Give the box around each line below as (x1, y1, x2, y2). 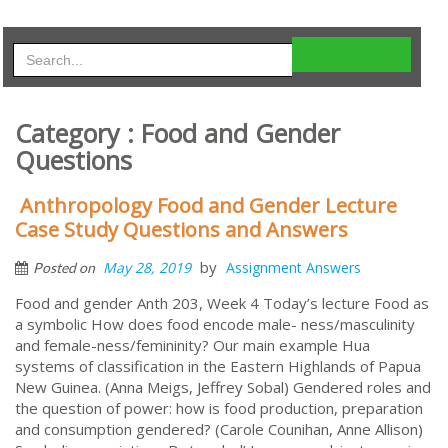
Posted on (33, 258, 98, 276)
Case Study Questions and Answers (15, 215, 348, 243)
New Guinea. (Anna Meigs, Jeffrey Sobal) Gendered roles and (15, 376, 431, 397)
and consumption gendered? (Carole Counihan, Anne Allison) (15, 418, 423, 439)
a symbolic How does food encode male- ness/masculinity (15, 313, 415, 334)
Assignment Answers (226, 257, 361, 277)
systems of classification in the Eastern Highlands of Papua (15, 355, 421, 376)
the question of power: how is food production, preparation (15, 397, 423, 418)
